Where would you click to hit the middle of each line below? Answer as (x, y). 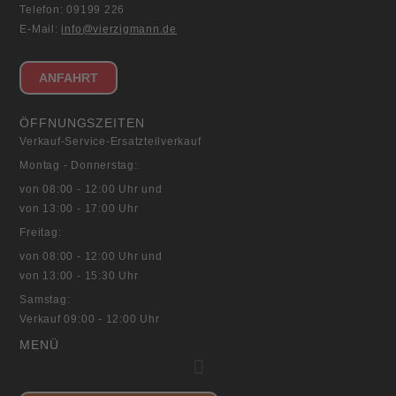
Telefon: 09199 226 (72, 9)
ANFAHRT (69, 78)
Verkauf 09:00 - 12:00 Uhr (90, 320)
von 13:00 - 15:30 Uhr (79, 276)
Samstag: (45, 300)
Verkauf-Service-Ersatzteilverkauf (110, 142)
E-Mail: (41, 29)
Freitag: (41, 233)
